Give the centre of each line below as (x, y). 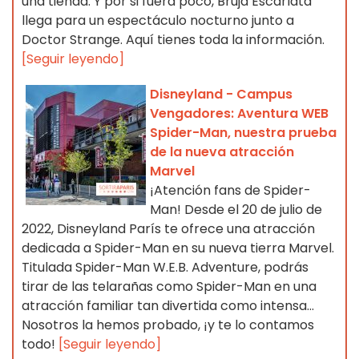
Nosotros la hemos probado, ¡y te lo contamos (168, 325)
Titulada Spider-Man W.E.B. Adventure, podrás (165, 268)
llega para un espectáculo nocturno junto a (158, 21)
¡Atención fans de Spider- (230, 191)
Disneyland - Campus (221, 95)
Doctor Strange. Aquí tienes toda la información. (173, 40)
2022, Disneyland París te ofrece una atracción (168, 229)
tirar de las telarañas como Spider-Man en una (169, 287)
